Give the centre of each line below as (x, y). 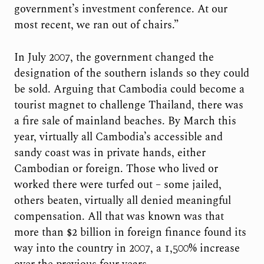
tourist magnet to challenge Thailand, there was (128, 105)
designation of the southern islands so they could (131, 73)
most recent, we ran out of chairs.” (96, 25)
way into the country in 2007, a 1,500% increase (127, 248)
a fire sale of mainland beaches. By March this (125, 121)
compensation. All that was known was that (119, 216)
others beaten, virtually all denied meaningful (122, 200)
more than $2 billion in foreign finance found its (130, 232)
